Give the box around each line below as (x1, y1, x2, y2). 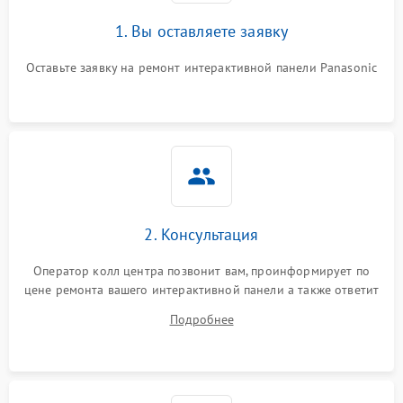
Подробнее (169, 310, 234, 327)
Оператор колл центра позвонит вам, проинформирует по (33, 262, 370, 279)
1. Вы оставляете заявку (114, 20, 289, 41)
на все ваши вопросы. (139, 300, 264, 317)
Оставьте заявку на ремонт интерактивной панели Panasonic (25, 58, 378, 76)
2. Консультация (144, 223, 259, 245)
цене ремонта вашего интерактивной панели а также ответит (23, 281, 380, 298)
